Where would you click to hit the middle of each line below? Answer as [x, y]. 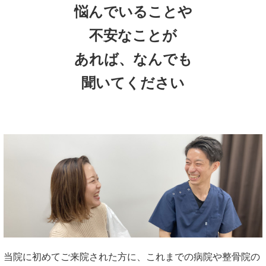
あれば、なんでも [133, 60]
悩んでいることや [133, 12]
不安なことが [133, 36]
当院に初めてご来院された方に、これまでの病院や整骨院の [132, 257]
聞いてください [133, 83]
